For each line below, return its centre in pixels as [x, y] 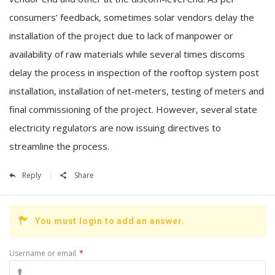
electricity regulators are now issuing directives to [115, 127]
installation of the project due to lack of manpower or [121, 35]
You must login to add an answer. [110, 221]
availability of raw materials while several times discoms [127, 54]
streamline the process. [59, 146]
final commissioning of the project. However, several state [133, 109]
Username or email [43, 253]
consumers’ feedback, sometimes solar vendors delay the [132, 17]
